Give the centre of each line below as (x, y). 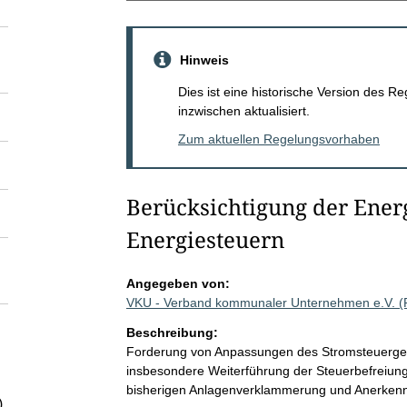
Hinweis (204, 60)
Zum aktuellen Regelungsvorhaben (278, 139)
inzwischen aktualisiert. (243, 110)
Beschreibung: (172, 332)
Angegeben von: (178, 283)
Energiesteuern (205, 239)
